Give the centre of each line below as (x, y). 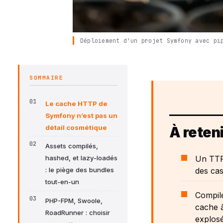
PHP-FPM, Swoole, (74, 201)
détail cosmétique (76, 127)
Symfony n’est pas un (81, 115)
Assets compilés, (72, 146)
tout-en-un (62, 182)
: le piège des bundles (80, 170)
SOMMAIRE (47, 77)
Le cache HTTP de (76, 103)
